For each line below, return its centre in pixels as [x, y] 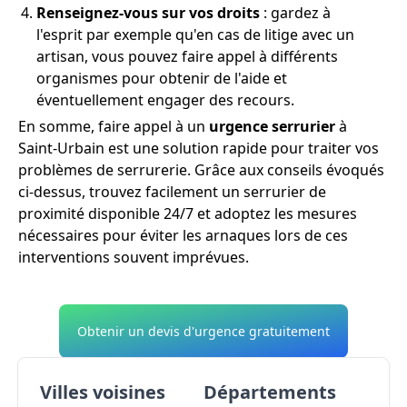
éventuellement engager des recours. [165, 99]
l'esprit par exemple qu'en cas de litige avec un [195, 34]
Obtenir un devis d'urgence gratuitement [203, 331]
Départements [270, 392]
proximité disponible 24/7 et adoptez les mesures [188, 213]
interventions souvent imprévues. [134, 257]
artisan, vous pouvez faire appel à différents [187, 56]
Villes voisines [103, 392]
